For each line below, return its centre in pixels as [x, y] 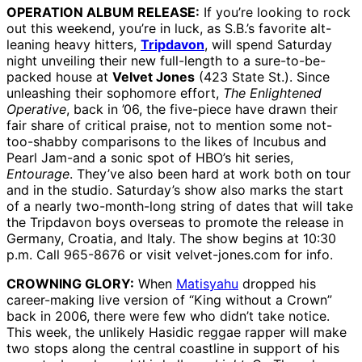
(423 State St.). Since [262, 77]
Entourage [38, 174]
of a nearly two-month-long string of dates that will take [180, 206]
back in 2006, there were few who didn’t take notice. [168, 316]
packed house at [59, 77]
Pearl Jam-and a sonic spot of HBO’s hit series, [150, 158]
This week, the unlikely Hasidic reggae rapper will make [177, 333]
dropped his [277, 284]
